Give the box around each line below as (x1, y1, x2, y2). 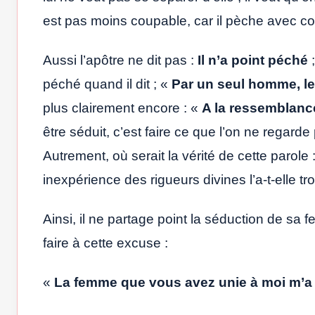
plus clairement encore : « (43, 100, 202, 115)
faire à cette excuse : (43, 235, 168, 250)
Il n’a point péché (198, 52, 308, 67)
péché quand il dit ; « (43, 76, 172, 91)
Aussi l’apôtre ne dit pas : (43, 52, 198, 67)
